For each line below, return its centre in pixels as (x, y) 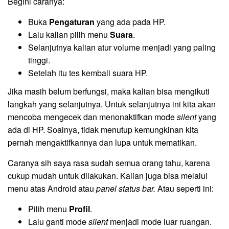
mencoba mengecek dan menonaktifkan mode (92, 117)
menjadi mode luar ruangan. (161, 222)
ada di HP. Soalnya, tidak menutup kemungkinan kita (103, 130)
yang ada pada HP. (130, 21)
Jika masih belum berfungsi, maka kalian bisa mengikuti (109, 91)
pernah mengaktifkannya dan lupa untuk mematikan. (102, 143)
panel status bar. (126, 189)
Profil (79, 209)
